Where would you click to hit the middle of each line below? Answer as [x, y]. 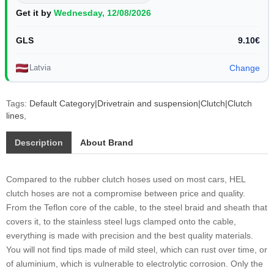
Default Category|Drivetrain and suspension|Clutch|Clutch [141, 103]
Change [244, 68]
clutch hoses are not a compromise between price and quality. [126, 193]
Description [39, 143]
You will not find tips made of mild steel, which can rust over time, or [137, 250]
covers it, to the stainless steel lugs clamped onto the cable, [121, 221]
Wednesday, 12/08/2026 [102, 13]
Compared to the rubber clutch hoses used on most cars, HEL [126, 179]
